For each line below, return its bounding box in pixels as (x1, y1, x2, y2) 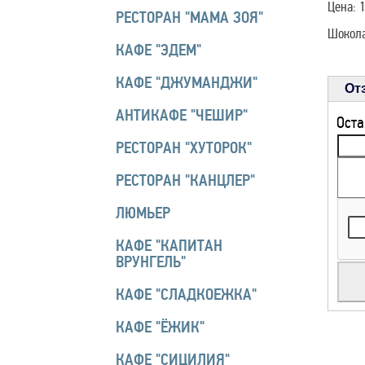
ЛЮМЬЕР (116, 203, 170, 224)
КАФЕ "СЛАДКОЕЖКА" (116, 284, 257, 306)
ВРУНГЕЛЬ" (116, 252, 186, 273)
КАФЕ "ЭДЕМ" (116, 40, 201, 61)
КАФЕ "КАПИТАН (116, 235, 222, 257)
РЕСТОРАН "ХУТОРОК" (116, 138, 252, 159)
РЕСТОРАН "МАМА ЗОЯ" (116, 7, 263, 29)
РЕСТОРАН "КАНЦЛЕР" (116, 170, 255, 191)
